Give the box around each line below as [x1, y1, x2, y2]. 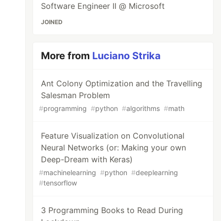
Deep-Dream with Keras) [41, 154, 133, 164]
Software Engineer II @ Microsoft [41, 1, 165, 11]
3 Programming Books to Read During [41, 205, 184, 215]
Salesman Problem [41, 90, 110, 100]
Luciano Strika [92, 50, 161, 62]
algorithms [126, 104, 160, 112]
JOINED [41, 18, 63, 26]
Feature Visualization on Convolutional [41, 131, 185, 141]
